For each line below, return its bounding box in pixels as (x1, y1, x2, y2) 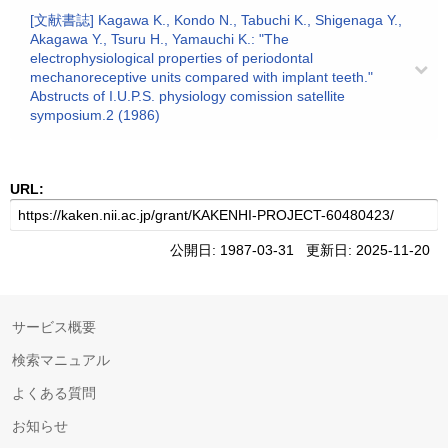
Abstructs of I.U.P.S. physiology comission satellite (30, 88, 345, 104)
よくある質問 (12, 385, 96, 401)
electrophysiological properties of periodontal (30, 50, 313, 66)
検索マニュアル (12, 352, 110, 368)
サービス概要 (12, 319, 96, 335)
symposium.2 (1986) (30, 107, 160, 123)
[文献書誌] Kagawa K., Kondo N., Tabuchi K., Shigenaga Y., (30, 12, 402, 28)
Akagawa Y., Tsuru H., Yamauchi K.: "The (30, 31, 289, 47)
